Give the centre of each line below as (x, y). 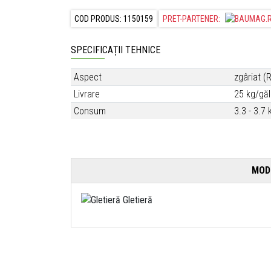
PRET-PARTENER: (192, 18)
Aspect (88, 77)
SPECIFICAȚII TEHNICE (116, 50)
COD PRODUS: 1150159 (114, 18)
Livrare (87, 94)
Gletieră (136, 200)
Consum (90, 111)
